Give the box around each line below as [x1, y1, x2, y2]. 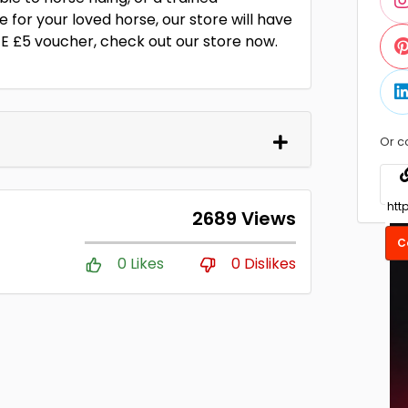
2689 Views [191, 206, 296, 231]
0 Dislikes [230, 253, 296, 274]
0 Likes [117, 253, 164, 274]
